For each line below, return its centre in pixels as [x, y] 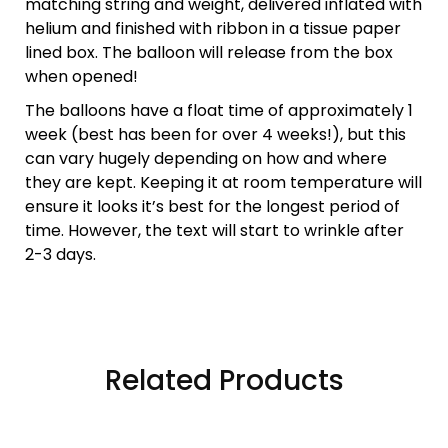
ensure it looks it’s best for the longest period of [212, 206]
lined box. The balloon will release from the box [209, 52]
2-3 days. [60, 254]
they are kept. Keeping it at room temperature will [223, 182]
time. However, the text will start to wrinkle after [214, 230]
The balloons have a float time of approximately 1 [219, 110]
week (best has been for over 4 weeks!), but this [215, 134]
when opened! [81, 76]
